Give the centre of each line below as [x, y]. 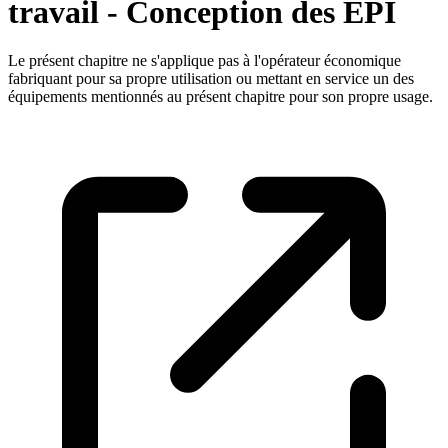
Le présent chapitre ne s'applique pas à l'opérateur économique [204, 61]
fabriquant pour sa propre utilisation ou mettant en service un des [211, 79]
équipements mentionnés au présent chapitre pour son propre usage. [220, 97]
